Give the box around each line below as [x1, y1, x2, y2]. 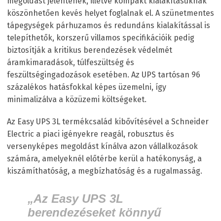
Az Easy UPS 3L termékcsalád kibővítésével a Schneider [7, 117, 209, 127]
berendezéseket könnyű [28, 206, 161, 220]
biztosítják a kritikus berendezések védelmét [7, 45, 172, 55]
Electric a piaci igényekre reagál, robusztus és [7, 129, 174, 139]
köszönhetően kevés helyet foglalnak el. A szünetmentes [7, 8, 214, 18]
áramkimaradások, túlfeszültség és [7, 58, 134, 68]
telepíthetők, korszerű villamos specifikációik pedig [7, 33, 194, 43]
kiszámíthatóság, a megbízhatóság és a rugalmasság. [7, 166, 202, 176]
